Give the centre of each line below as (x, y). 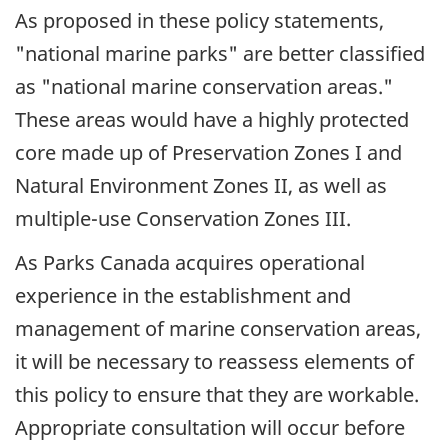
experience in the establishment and (183, 296)
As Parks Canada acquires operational (190, 263)
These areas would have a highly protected (212, 119)
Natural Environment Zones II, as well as (201, 185)
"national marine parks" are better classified (220, 53)
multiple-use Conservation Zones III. (183, 218)
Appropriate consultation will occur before (210, 428)
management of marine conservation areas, (218, 329)
